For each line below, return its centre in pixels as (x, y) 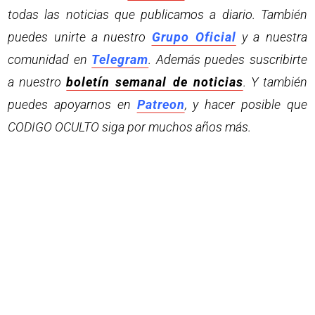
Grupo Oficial (194, 37)
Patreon (161, 104)
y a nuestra (271, 37)
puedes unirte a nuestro (80, 37)
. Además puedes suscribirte (228, 59)
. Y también (275, 82)
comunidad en (50, 59)
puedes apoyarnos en (72, 104)
